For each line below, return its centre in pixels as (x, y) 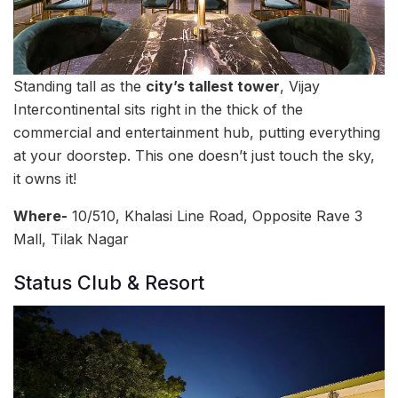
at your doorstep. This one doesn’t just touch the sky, (194, 155)
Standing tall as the (80, 86)
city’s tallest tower (213, 86)
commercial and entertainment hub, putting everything (197, 132)
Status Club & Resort (109, 283)
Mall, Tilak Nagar (71, 239)
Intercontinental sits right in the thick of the (158, 109)
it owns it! (45, 178)
